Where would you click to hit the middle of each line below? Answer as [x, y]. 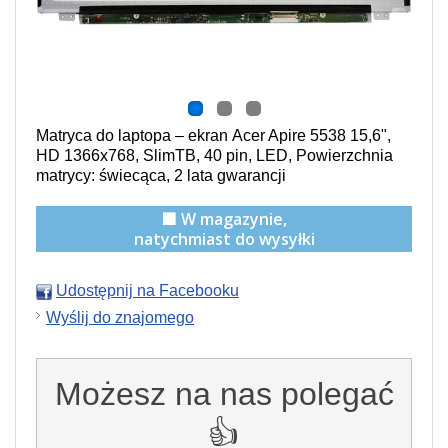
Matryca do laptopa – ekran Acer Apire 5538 [193, 135]
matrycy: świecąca [101, 175]
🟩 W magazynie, [224, 219]
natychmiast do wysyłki [224, 239]
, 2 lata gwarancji [226, 175]
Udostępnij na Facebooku [147, 290]
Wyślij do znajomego [120, 317]
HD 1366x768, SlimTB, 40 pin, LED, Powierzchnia [214, 155]
